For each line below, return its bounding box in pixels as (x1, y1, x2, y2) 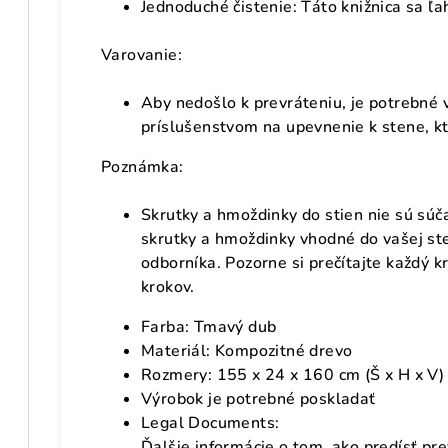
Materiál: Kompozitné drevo (141, 340, 353, 363)
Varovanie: (101, 44, 182, 67)
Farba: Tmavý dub (141, 316, 277, 339)
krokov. (141, 276, 195, 299)
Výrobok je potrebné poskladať (141, 388, 376, 411)
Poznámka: (101, 156, 184, 179)
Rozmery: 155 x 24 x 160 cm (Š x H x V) (141, 364, 445, 387)
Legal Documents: (141, 412, 280, 435)
